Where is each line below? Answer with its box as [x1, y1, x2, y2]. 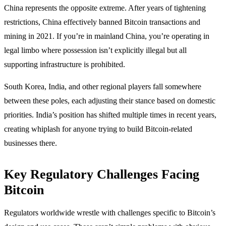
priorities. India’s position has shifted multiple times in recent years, [4, 110, 216, 120]
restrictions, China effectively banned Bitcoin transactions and [4, 18, 200, 27]
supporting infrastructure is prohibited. [4, 60, 125, 69]
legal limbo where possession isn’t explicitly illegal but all [4, 46, 187, 55]
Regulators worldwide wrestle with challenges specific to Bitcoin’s [4, 208, 215, 217]
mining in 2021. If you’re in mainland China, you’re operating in [4, 32, 209, 41]
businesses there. [4, 139, 57, 148]
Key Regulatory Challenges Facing [4, 167, 199, 182]
